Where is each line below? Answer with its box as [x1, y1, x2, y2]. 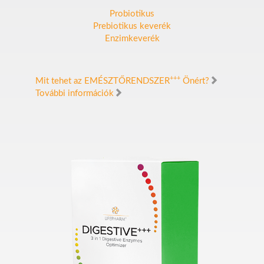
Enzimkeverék [104, 34, 160, 43]
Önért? [180, 77, 209, 85]
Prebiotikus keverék [93, 22, 171, 31]
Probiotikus [110, 9, 154, 18]
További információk [35, 89, 114, 98]
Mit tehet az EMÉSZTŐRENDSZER [35, 77, 170, 85]
